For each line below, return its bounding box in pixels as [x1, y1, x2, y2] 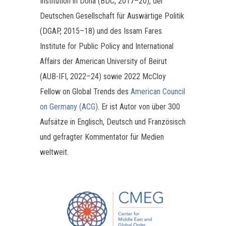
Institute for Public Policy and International [40, 41, 174, 51]
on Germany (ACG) [40, 101, 98, 111]
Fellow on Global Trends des [40, 86, 131, 96]
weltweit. [40, 147, 69, 157]
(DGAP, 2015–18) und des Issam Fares [40, 26, 162, 36]
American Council [131, 86, 185, 96]
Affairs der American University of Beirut [40, 56, 167, 66]
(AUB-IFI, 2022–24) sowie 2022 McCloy [40, 71, 166, 81]
